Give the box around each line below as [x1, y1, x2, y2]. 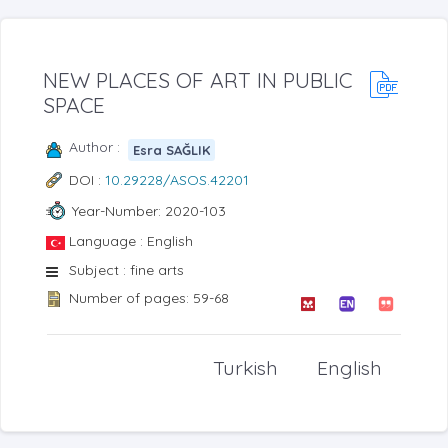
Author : [69, 138, 128, 157]
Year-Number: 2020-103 [71, 201, 226, 220]
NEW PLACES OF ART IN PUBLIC [43, 67, 352, 94]
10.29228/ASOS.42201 [105, 171, 249, 190]
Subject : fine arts [69, 261, 184, 280]
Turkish [213, 354, 278, 380]
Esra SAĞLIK [133, 141, 211, 158]
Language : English [69, 232, 193, 251]
